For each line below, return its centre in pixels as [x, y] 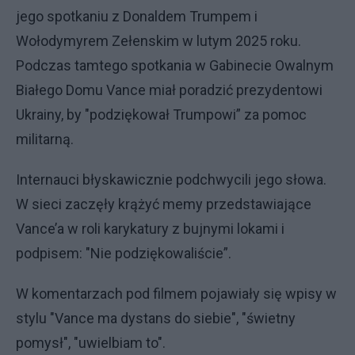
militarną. [45, 139]
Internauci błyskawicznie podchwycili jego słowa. [171, 179]
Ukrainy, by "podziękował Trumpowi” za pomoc [161, 114]
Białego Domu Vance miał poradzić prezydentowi [169, 90]
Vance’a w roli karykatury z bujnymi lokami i [150, 228]
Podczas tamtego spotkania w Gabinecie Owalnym [175, 65]
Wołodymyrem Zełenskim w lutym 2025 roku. [158, 40]
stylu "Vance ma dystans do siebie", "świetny [156, 318]
